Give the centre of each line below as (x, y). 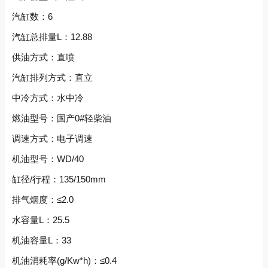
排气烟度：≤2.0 (43, 200)
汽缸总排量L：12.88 (52, 37)
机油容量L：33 (42, 240)
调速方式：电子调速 (70, 139)
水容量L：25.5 (41, 220)
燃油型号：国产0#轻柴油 (65, 118)
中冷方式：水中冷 (68, 98)
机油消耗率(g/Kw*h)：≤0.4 (64, 261)
